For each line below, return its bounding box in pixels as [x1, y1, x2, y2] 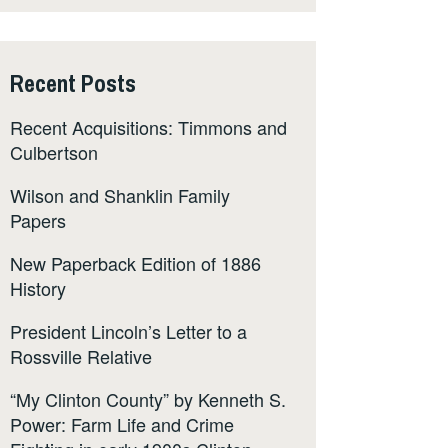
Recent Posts [10, 66, 136, 99]
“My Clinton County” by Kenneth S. [10, 385, 286, 412]
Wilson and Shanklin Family [10, 181, 230, 208]
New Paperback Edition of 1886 [10, 249, 261, 276]
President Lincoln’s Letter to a [10, 317, 247, 344]
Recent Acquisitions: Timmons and [10, 113, 287, 140]
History [10, 274, 66, 301]
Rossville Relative [10, 342, 152, 369]
